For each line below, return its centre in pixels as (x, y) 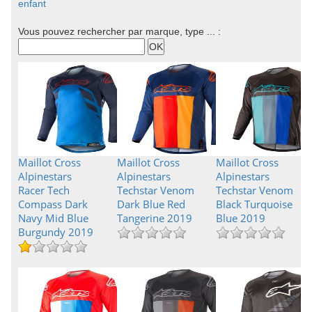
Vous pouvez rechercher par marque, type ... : (119, 31)
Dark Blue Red (151, 204)
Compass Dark (53, 204)
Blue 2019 (240, 218)
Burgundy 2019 (56, 232)
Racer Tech (44, 190)
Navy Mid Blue (53, 218)
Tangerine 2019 (154, 218)
